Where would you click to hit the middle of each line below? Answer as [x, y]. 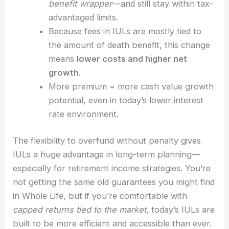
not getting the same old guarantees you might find [114, 182]
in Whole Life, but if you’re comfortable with [100, 196]
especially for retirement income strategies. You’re [112, 168]
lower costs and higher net [132, 59]
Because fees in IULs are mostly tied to [125, 31]
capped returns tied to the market [80, 209]
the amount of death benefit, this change [129, 45]
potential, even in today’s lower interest [126, 100]
